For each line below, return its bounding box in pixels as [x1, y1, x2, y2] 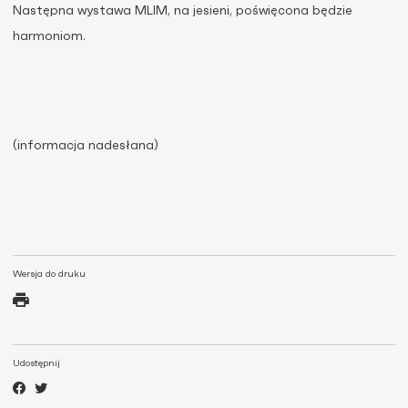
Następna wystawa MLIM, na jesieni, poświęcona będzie [13, 5, 352, 17]
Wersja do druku [13, 270, 86, 279]
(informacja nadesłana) [13, 139, 158, 152]
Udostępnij [13, 359, 60, 368]
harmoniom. [13, 30, 86, 43]
